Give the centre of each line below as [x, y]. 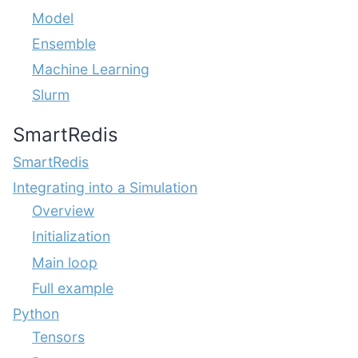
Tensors [58, 337]
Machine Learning [91, 69]
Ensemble [64, 43]
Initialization [71, 237]
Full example [73, 288]
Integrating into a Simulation [105, 188]
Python [36, 314]
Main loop [65, 262]
